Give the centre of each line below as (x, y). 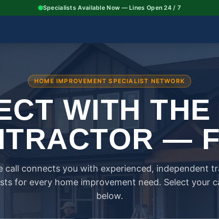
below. (109, 196)
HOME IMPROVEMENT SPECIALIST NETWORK (109, 81)
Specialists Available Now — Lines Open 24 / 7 (112, 8)
